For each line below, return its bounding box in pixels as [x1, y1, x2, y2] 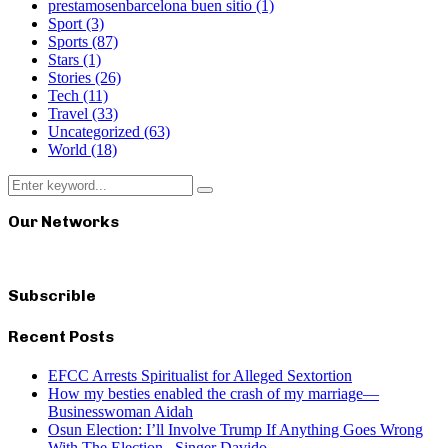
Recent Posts [8, 326, 114, 346]
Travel [48, 105, 92, 123]
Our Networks [8, 212, 119, 232]
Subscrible [8, 286, 96, 306]
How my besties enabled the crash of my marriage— [48, 384, 379, 402]
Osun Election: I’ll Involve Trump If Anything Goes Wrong [48, 420, 423, 438]
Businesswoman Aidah [48, 402, 193, 420]
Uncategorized [48, 123, 144, 141]
